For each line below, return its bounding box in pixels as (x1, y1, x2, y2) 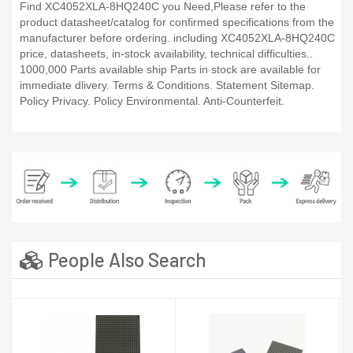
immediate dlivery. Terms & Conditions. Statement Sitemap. (20, 79, 314, 92)
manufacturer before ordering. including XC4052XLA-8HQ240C (20, 32, 335, 45)
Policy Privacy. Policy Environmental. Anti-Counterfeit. (20, 95, 284, 108)
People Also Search (44, 247, 206, 271)
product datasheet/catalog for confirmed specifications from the (20, 16, 334, 29)
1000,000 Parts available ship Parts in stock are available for (20, 63, 321, 76)
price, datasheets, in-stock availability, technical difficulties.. (20, 47, 313, 61)
